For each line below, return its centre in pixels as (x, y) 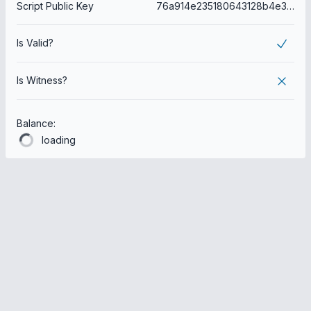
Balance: (36, 124)
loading (59, 140)
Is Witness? (42, 81)
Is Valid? (35, 43)
